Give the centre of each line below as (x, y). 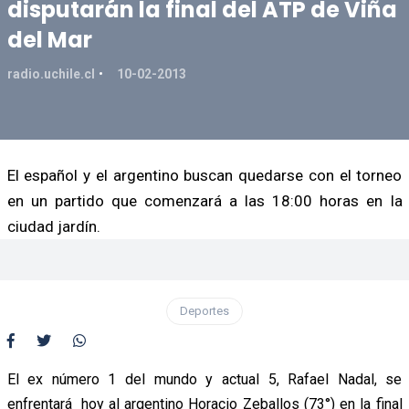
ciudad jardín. (53, 226)
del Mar (49, 39)
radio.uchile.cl (51, 73)
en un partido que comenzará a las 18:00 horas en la (204, 200)
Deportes (204, 310)
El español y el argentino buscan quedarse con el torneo (204, 175)
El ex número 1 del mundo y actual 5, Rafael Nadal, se (204, 379)
